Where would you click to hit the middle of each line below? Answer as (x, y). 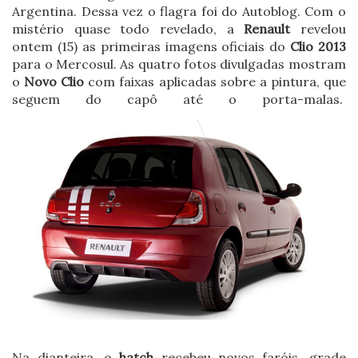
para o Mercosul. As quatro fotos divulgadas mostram (179, 64)
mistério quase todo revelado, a (128, 28)
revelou (318, 28)
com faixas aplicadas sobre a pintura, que (215, 81)
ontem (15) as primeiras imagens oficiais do (151, 46)
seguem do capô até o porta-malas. (179, 99)
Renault (267, 28)
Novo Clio (52, 81)
